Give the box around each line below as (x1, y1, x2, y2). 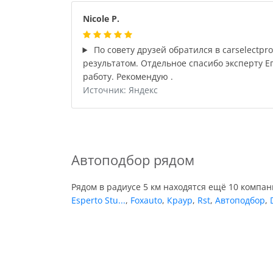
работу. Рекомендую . (82, 71, 173, 82)
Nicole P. (82, 13, 119, 24)
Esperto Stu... (71, 194, 126, 206)
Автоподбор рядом (71, 151, 194, 169)
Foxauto (130, 194, 162, 206)
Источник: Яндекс (82, 84, 158, 96)
